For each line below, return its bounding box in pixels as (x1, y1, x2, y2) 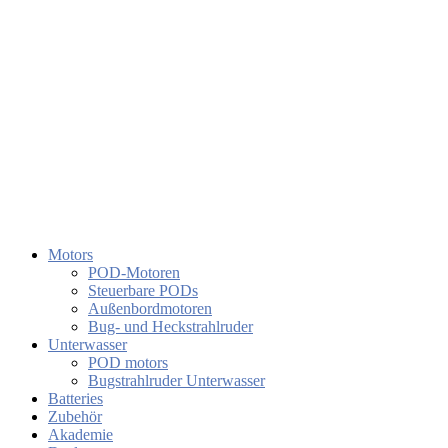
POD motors (88, 354, 168, 372)
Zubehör (48, 408, 102, 426)
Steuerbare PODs (88, 282, 198, 300)
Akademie (48, 426, 113, 444)
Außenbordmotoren (88, 300, 212, 318)
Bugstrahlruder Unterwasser (88, 372, 265, 390)
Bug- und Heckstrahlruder (88, 318, 253, 336)
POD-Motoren (88, 264, 180, 282)
